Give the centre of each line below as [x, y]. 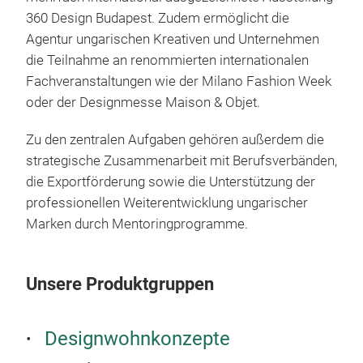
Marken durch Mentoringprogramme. [137, 224]
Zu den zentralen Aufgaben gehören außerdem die [175, 140]
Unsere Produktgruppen [120, 284]
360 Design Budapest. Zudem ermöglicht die [158, 19]
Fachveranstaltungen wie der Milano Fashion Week [179, 82]
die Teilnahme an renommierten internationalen [167, 61]
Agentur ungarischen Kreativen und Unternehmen [173, 40]
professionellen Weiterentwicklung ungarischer [167, 203]
